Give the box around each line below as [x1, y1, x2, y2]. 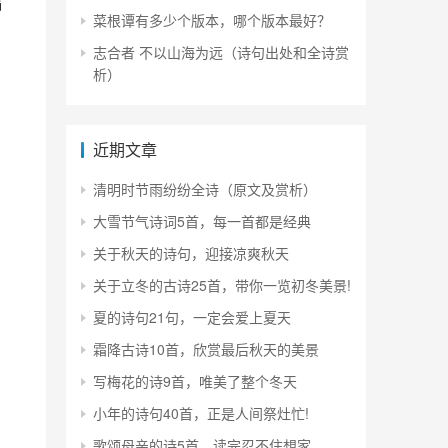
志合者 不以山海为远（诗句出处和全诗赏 [93, 42, 349, 62]
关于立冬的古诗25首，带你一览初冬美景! [93, 275, 351, 295]
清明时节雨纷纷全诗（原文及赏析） [93, 179, 317, 199]
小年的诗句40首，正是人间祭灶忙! [93, 403, 309, 423]
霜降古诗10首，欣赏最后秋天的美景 [93, 339, 319, 359]
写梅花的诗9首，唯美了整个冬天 [93, 371, 297, 391]
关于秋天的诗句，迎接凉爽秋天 [93, 243, 289, 263]
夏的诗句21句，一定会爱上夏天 [93, 307, 291, 327]
